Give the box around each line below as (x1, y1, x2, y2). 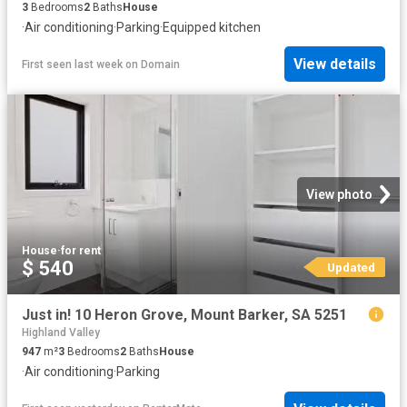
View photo (306, 187, 372, 203)
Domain (141, 57, 180, 71)
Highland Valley (22, 326, 100, 340)
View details (293, 55, 376, 74)
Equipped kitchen (163, 19, 261, 35)
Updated (326, 260, 375, 275)
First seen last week (22, 57, 123, 71)
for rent (61, 244, 101, 258)
